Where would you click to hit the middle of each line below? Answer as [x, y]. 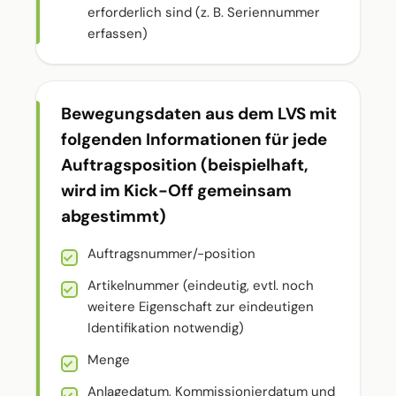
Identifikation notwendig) [166, 328]
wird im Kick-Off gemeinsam [176, 190]
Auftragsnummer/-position [171, 254]
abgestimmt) [114, 216]
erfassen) [118, 34]
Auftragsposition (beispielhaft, [185, 165]
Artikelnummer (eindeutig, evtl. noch [201, 286]
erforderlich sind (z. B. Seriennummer [204, 12]
